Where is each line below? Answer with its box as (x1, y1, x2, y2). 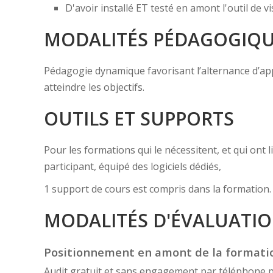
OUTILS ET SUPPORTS (44, 105, 234, 131)
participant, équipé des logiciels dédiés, (44, 159, 221, 173)
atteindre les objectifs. (44, 80, 144, 94)
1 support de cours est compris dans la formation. (44, 182, 271, 196)
